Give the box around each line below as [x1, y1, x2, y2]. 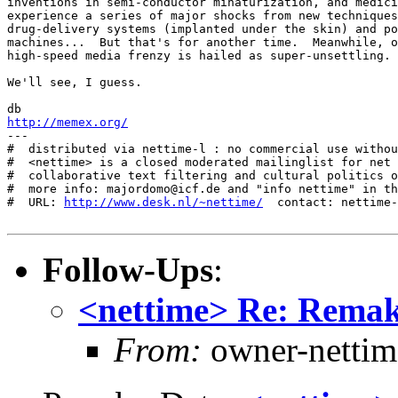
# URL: [7, 195, 64, 209]
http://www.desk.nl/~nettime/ [64, 195, 263, 209]
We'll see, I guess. [7, 76, 142, 89]
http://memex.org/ [7, 115, 128, 129]
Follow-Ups [43, 251, 213, 289]
